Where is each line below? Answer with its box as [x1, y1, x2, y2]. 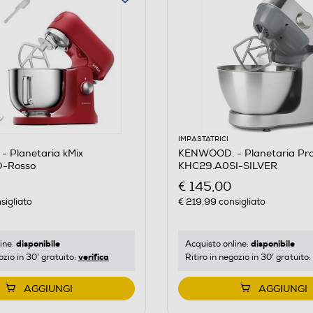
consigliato [216, 196, 265, 208]
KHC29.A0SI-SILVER [177, 159, 277, 172]
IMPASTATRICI [177, 134, 228, 143]
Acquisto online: [184, 239, 251, 250]
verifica [78, 252, 109, 263]
